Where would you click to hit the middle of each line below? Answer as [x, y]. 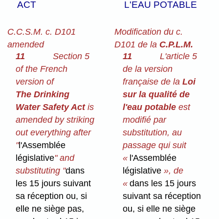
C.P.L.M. [176, 44]
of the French [42, 69]
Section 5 [71, 56]
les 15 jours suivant [54, 184]
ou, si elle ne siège [159, 209]
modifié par [145, 120]
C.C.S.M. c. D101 [41, 32]
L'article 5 [178, 56]
